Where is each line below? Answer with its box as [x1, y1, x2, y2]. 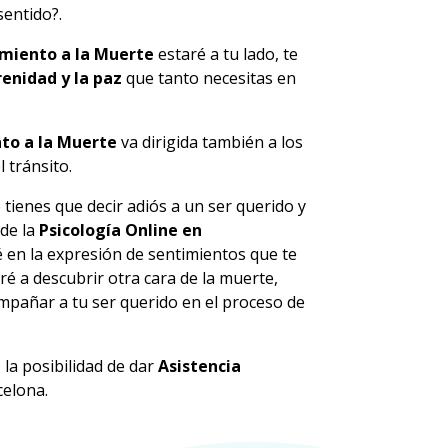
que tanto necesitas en [122, 66, 297, 89]
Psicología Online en [39, 218, 203, 241]
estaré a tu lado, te [154, 42, 299, 65]
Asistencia [158, 354, 242, 377]
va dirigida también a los [117, 130, 304, 153]
